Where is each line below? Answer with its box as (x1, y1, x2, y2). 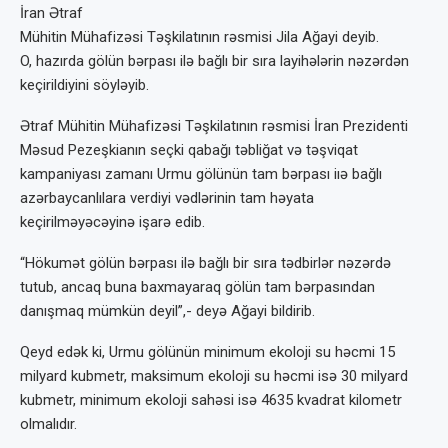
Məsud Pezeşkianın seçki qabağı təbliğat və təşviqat (20, 141, 358, 159)
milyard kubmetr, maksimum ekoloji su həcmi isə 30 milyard (20, 367, 408, 385)
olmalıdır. (20, 415, 77, 433)
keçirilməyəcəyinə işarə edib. (20, 213, 205, 231)
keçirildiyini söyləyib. (20, 76, 149, 94)
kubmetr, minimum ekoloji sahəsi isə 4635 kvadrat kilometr (20, 391, 402, 409)
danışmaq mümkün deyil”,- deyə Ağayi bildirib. (20, 302, 315, 320)
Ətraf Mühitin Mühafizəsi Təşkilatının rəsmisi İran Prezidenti (20, 117, 408, 135)
